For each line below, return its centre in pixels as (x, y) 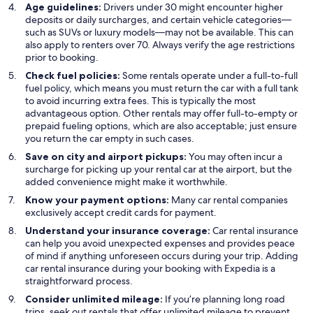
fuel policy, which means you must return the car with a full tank (162, 88)
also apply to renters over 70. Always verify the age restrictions (160, 45)
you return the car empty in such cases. (110, 139)
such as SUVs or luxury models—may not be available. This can (159, 32)
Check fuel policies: (73, 76)
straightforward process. (79, 281)
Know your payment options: (97, 200)
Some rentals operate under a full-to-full (209, 76)
